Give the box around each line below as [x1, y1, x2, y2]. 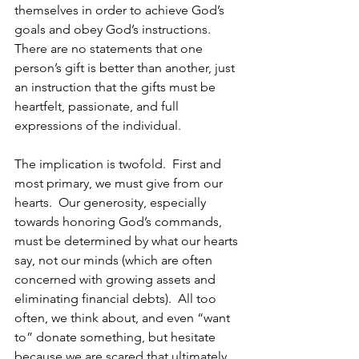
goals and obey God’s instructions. [14, 22, 214, 37]
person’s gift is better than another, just [14, 60, 238, 75]
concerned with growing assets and [14, 272, 219, 287]
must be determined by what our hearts [14, 233, 241, 248]
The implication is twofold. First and [14, 156, 224, 171]
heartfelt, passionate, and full [14, 99, 182, 114]
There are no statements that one [14, 41, 206, 56]
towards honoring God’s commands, [14, 214, 225, 229]
